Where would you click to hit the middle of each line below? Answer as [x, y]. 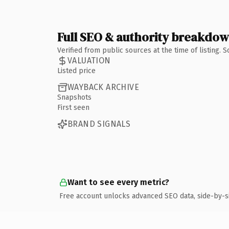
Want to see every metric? [118, 182]
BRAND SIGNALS [99, 124]
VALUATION [89, 61]
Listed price [76, 71]
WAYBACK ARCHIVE [103, 87]
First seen [73, 107]
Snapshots [74, 97]
